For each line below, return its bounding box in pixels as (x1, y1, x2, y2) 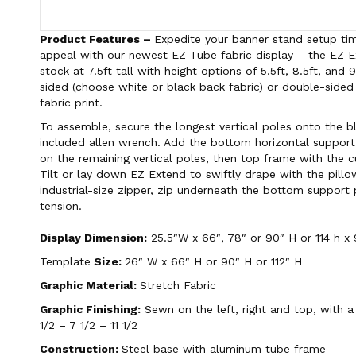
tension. (40, 199, 82, 212)
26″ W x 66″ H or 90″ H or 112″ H (125, 254, 302, 268)
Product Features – (40, 32, 154, 45)
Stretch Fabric (140, 278, 216, 292)
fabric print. (40, 95, 103, 109)
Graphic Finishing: (40, 302, 141, 315)
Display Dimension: (40, 230, 147, 244)
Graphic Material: (40, 278, 140, 292)
